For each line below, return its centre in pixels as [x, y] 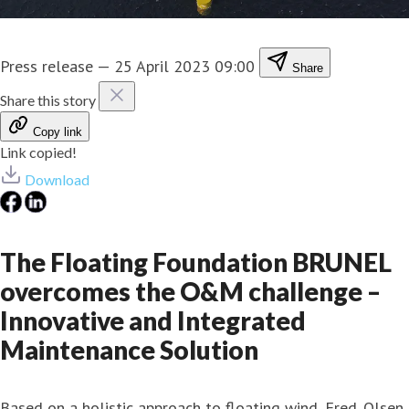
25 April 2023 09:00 [184, 66]
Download [57, 179]
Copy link [58, 131]
